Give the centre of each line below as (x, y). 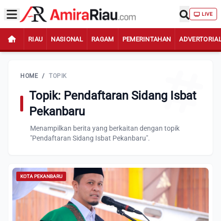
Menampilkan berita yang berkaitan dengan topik (105, 128)
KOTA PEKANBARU (41, 176)
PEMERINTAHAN (147, 39)
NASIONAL (67, 39)
